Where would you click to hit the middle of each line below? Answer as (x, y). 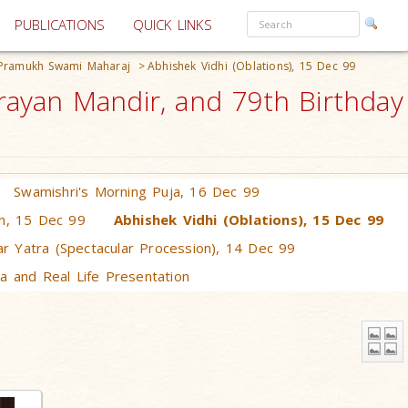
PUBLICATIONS (60, 25)
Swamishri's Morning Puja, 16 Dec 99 (137, 191)
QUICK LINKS (172, 25)
